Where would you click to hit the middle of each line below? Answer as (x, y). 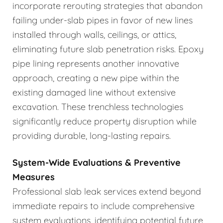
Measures (34, 177)
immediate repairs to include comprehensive (104, 206)
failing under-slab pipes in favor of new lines (103, 20)
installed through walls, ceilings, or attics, (94, 34)
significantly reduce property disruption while (105, 121)
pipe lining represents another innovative (96, 63)
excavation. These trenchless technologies (98, 107)
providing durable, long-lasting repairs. (92, 135)
